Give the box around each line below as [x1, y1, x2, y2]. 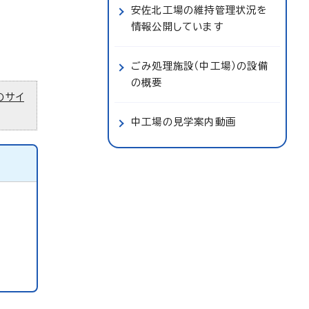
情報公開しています [131, 21, 224, 32]
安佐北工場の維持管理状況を [131, 5, 268, 15]
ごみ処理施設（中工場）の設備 [131, 61, 268, 71]
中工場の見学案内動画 [131, 117, 236, 127]
